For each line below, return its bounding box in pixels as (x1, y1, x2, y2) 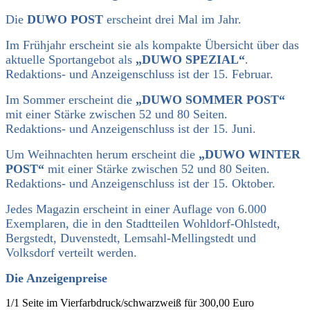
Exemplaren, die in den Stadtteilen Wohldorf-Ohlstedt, (6, 216, 280, 230)
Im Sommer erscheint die (6, 92, 136, 107)
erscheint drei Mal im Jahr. (103, 12, 241, 26)
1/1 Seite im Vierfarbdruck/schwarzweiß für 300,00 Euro (6, 296, 254, 309)
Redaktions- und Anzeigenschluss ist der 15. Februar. (6, 66, 273, 81)
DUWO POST (27, 12, 103, 26)
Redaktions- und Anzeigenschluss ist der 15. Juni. (6, 121, 256, 136)
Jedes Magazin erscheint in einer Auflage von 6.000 (6, 201, 266, 216)
